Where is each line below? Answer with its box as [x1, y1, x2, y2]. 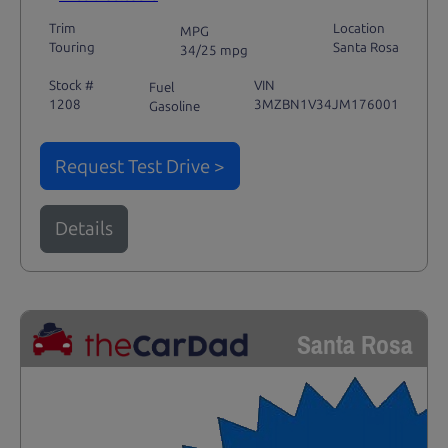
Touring [48, 39, 95, 56]
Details [54, 217, 113, 241]
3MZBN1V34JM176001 [254, 95, 400, 112]
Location [333, 20, 386, 37]
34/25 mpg [180, 41, 248, 58]
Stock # [48, 76, 94, 93]
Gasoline [148, 98, 200, 115]
